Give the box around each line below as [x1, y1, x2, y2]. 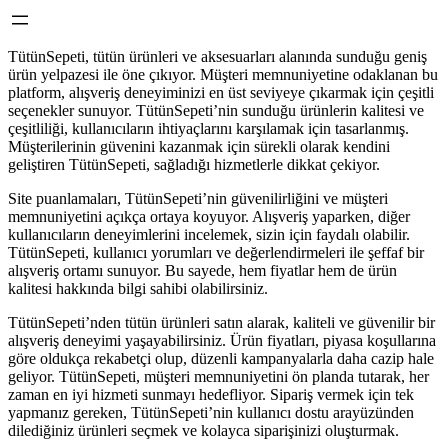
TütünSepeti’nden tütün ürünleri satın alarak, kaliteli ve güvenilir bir [8, 314, 435, 331]
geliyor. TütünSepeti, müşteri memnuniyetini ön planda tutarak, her [8, 368, 429, 385]
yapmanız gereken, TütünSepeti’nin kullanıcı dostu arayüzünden [8, 404, 414, 421]
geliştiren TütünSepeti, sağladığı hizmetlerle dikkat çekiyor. [8, 156, 380, 173]
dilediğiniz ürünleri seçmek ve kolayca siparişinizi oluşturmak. [8, 422, 399, 439]
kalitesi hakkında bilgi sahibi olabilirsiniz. [8, 280, 268, 297]
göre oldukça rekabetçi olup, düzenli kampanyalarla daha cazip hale [8, 350, 434, 367]
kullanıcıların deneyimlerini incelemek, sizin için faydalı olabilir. [8, 226, 410, 243]
